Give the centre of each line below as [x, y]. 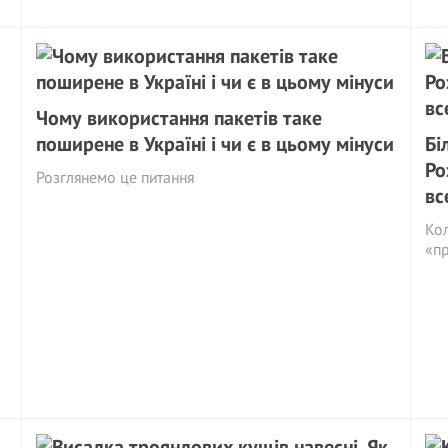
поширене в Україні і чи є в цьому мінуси [215, 143]
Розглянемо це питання [115, 176]
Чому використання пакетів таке [179, 117]
